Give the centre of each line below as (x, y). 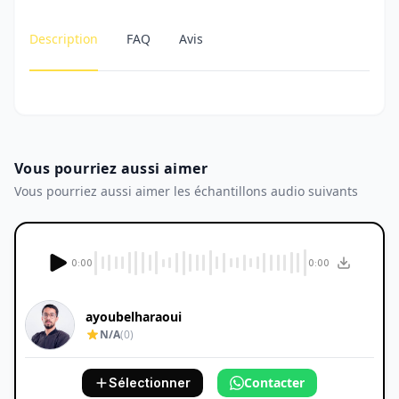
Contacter (274, 383)
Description (64, 39)
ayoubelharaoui (134, 317)
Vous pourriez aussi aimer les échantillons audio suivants (186, 191)
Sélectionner (150, 383)
